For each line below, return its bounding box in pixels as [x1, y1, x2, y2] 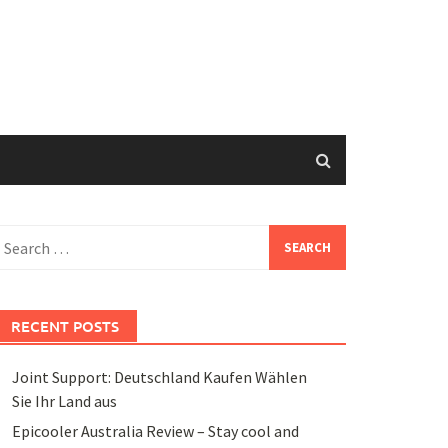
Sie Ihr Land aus [11, 391, 117, 411]
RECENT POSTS [10, 316, 119, 336]
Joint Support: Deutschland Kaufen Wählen [11, 367, 307, 387]
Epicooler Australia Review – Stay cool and [11, 421, 299, 442]
